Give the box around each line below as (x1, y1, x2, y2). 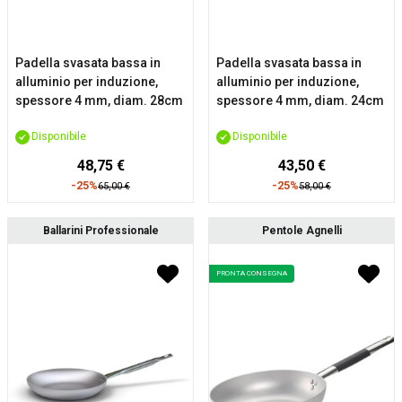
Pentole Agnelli (261, 224, 342, 237)
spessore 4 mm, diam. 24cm (216, 93, 384, 108)
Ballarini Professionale (42, 224, 159, 237)
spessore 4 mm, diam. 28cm (15, 93, 183, 108)
